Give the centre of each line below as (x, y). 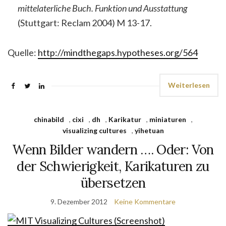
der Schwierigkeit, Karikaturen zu (113, 166)
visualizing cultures (94, 130)
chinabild (49, 119)
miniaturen (167, 119)
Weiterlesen (189, 85)
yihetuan (149, 130)
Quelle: (23, 52)
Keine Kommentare (145, 202)
